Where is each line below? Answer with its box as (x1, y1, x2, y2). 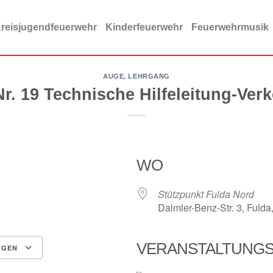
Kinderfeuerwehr (105, 22, 183, 32)
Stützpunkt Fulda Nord (158, 186, 254, 201)
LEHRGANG (128, 73, 170, 80)
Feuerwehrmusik (191, 22, 269, 32)
